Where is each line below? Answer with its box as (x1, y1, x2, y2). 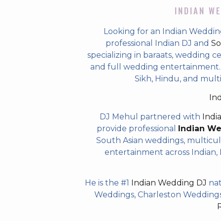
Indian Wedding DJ (131, 178, 207, 188)
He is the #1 (85, 178, 131, 188)
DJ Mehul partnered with (99, 111, 202, 121)
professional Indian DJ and (105, 38, 211, 48)
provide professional (97, 123, 178, 133)
